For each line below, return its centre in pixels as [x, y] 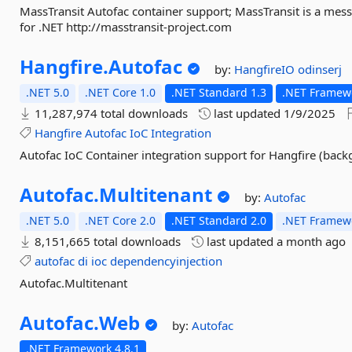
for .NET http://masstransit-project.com [126, 27]
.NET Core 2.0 [121, 220]
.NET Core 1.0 [121, 92]
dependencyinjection [167, 261]
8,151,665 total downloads [106, 241]
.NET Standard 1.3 [219, 92]
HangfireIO [266, 69]
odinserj [320, 69]
